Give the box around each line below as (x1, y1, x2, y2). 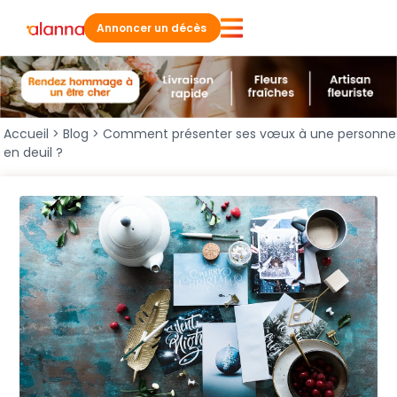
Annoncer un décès (97, 20, 206, 36)
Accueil (4, 125, 49, 144)
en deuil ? (4, 144, 63, 162)
